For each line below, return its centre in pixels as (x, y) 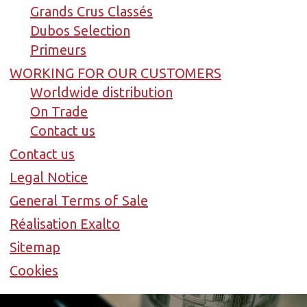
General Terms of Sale (79, 200)
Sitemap (35, 247)
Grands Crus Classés (91, 11)
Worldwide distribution (101, 92)
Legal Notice (49, 177)
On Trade (59, 111)
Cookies (34, 270)
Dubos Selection (80, 30)
